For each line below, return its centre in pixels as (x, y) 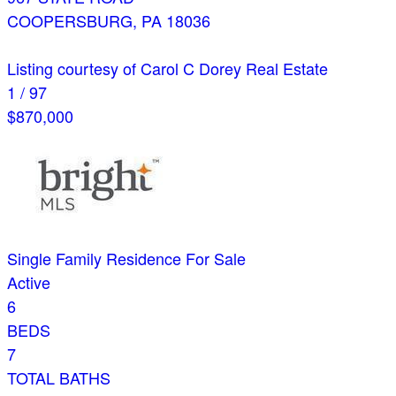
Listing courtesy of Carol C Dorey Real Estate (168, 69)
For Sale (216, 259)
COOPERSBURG (70, 21)
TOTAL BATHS (59, 378)
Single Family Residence (94, 259)
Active (29, 282)
